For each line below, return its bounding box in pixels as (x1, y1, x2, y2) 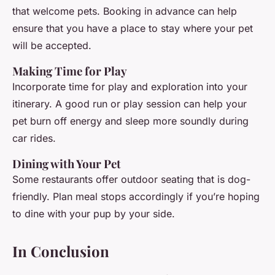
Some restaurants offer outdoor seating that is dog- (12, 173, 250, 186)
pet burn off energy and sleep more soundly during (12, 115, 249, 128)
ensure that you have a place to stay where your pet (12, 22, 253, 35)
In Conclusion (12, 241, 109, 261)
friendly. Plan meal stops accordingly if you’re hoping (12, 190, 260, 203)
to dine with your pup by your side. (12, 207, 175, 220)
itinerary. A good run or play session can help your (12, 98, 247, 110)
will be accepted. (12, 39, 91, 52)
